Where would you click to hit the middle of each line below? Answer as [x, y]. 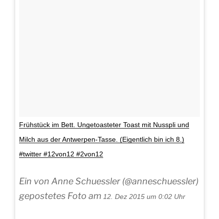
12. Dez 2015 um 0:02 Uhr [144, 197]
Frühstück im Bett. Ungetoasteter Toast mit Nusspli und [104, 125]
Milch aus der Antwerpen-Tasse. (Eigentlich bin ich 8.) [102, 140]
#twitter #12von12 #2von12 [61, 154]
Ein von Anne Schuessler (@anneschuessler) [109, 181]
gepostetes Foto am [61, 196]
